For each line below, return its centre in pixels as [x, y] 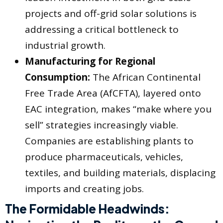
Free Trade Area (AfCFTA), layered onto [113, 93]
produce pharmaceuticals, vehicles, [104, 157]
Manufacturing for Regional [90, 61]
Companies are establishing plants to [109, 141]
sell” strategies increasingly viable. [102, 125]
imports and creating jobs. [84, 189]
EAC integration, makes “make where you [118, 109]
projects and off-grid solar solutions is [111, 14]
